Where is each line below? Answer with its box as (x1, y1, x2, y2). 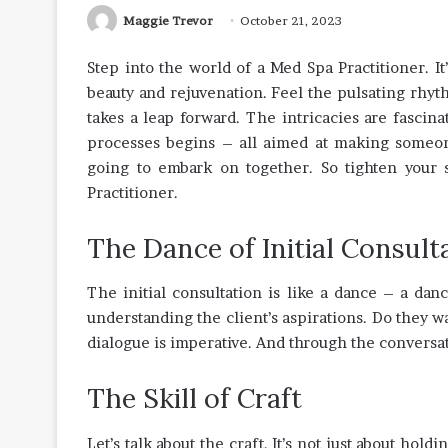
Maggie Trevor (123, 13, 213, 28)
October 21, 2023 (240, 13, 342, 28)
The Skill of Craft (87, 381, 302, 415)
